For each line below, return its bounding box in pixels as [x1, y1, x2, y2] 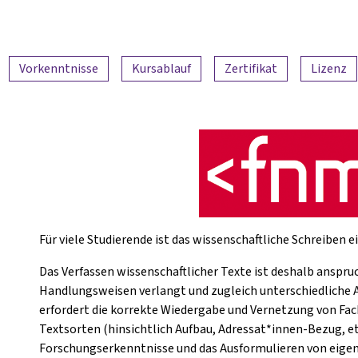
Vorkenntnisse [19, 59, 98, 77]
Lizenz [311, 59, 347, 77]
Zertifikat [225, 59, 277, 77]
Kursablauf [132, 59, 191, 77]
